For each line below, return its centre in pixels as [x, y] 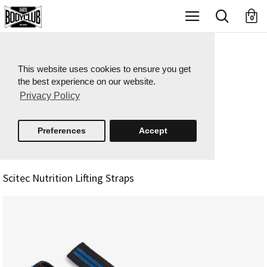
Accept [153, 130]
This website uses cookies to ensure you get [104, 69]
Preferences [61, 130]
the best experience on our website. [87, 81]
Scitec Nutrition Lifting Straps [69, 178]
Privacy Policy [50, 96]
